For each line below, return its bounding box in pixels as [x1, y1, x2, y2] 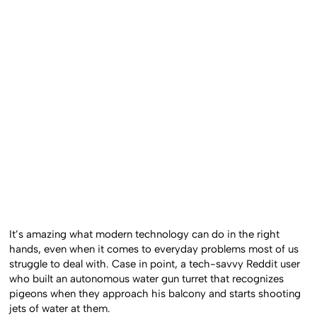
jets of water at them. [9, 301, 111, 315]
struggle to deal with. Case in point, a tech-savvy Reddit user [9, 257, 301, 270]
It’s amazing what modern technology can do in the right [9, 227, 280, 241]
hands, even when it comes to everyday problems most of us [9, 242, 299, 255]
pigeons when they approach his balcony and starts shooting [9, 287, 301, 300]
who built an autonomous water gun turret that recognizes [9, 272, 284, 285]
